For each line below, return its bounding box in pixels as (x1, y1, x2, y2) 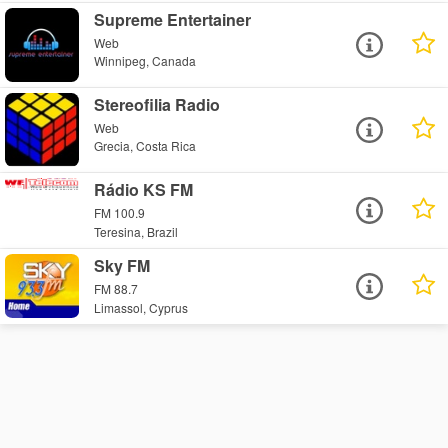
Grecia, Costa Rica (94, 137, 197, 155)
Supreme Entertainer (94, 7, 252, 31)
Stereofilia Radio (94, 92, 221, 116)
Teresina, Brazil (94, 222, 179, 240)
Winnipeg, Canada (94, 52, 197, 70)
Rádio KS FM (94, 178, 194, 202)
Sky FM (94, 254, 151, 278)
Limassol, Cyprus (94, 298, 189, 316)
